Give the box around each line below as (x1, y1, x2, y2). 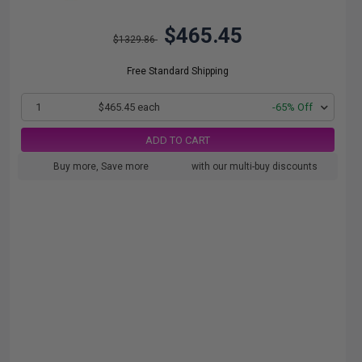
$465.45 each (98, 101, 160, 113)
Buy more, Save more (53, 161, 149, 172)
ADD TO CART (145, 133, 210, 146)
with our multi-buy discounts (192, 161, 318, 172)
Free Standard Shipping (127, 65, 229, 77)
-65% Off (272, 101, 313, 113)
